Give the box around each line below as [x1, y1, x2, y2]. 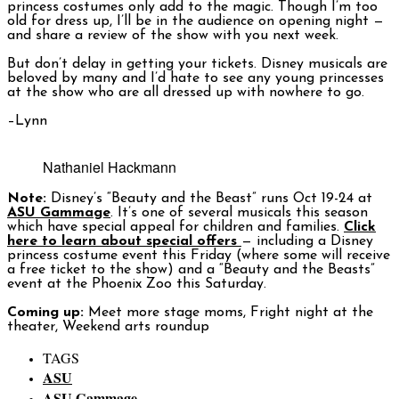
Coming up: [7, 305, 84, 321]
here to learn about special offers [7, 234, 241, 249]
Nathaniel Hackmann [43, 157, 176, 178]
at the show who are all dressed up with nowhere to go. [7, 85, 364, 101]
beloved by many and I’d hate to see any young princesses [7, 71, 384, 86]
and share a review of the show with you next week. [7, 28, 338, 44]
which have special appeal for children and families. [7, 220, 344, 235]
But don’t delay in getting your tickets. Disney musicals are [7, 57, 387, 72]
